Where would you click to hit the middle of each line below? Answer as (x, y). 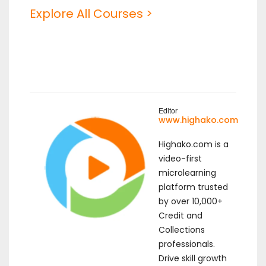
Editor (168, 110)
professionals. (187, 244)
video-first (180, 158)
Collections (182, 229)
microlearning (188, 172)
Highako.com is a (194, 144)
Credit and (181, 215)
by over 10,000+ (191, 201)
